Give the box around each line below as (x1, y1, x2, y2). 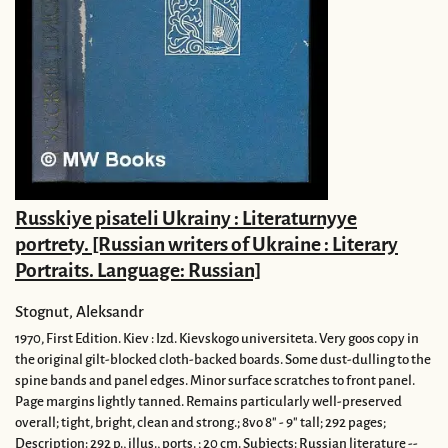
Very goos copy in (317, 330, 419, 346)
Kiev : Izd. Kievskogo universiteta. (123, 330, 317, 346)
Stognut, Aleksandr (15, 302, 144, 320)
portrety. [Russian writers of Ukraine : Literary (15, 233, 398, 255)
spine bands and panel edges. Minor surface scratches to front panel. (15, 372, 415, 388)
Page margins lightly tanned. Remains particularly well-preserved (15, 393, 402, 409)
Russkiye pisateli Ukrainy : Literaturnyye (15, 207, 357, 229)
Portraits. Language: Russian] (15, 259, 261, 281)
